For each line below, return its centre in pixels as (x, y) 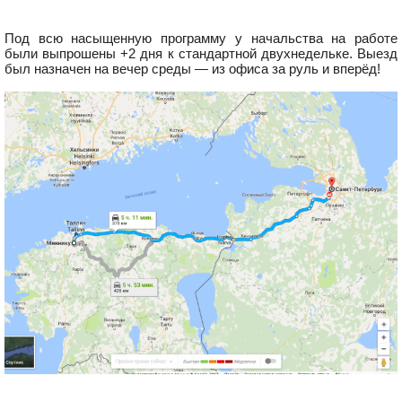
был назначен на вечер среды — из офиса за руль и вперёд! (192, 68)
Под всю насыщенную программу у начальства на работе (201, 38)
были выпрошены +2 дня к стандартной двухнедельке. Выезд (201, 53)
